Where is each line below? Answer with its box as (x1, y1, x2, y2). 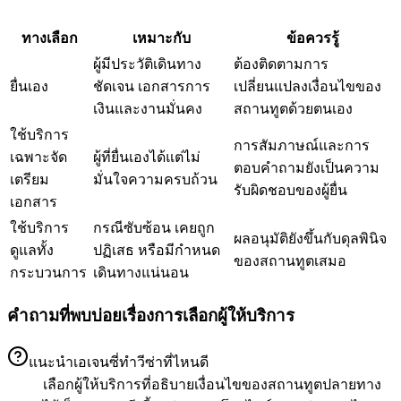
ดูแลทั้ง (10, 242, 54, 258)
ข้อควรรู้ (286, 30, 339, 46)
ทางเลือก (21, 30, 78, 46)
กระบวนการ (10, 264, 87, 280)
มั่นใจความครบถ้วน (93, 171, 218, 187)
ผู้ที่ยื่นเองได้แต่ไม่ (93, 149, 200, 165)
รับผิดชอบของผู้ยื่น (234, 182, 347, 198)
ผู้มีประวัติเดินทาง (93, 55, 201, 72)
